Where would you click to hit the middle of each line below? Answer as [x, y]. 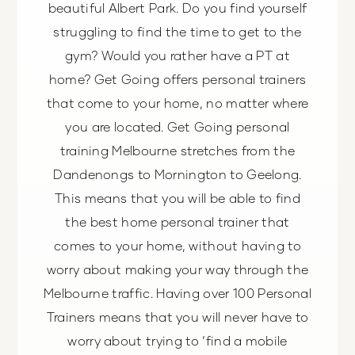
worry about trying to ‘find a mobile [177, 341]
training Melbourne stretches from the [177, 151]
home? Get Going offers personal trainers [177, 79]
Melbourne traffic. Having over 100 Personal [177, 293]
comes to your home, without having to [177, 246]
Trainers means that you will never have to [177, 317]
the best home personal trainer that [177, 222]
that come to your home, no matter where [177, 103]
